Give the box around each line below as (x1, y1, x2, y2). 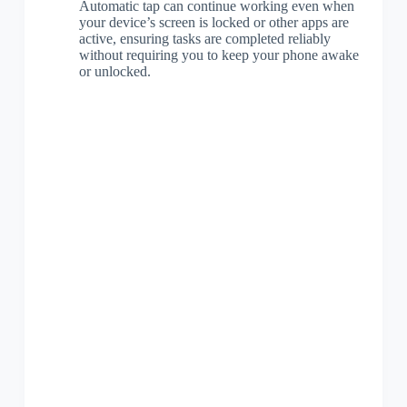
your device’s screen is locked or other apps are (78, 14, 349, 30)
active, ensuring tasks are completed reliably (78, 30, 331, 46)
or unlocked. (78, 63, 151, 79)
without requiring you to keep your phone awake (78, 46, 359, 63)
